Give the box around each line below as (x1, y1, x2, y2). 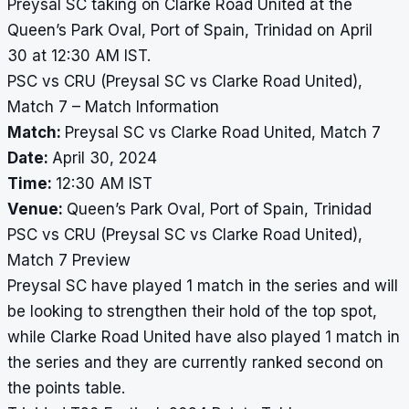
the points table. (7, 379, 125, 398)
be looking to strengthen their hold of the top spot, (7, 302, 377, 321)
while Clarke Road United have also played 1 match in (7, 328, 400, 347)
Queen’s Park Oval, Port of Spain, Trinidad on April (7, 21, 372, 40)
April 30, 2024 (52, 149, 157, 168)
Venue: (7, 200, 67, 219)
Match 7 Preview (7, 251, 131, 270)
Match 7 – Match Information (7, 98, 219, 117)
